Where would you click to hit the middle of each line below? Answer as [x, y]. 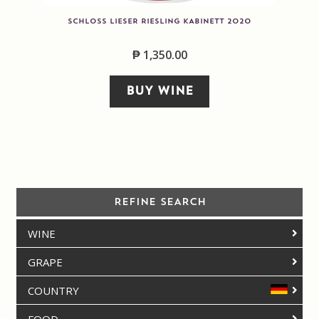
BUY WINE [159, 91]
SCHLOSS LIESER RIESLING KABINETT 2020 [159, 21]
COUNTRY [53, 291]
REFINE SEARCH [159, 203]
